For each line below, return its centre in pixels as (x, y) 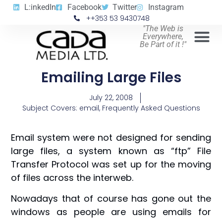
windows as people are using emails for (111, 212)
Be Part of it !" (163, 44)
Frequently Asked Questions (151, 108)
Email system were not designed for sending (111, 138)
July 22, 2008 (111, 97)
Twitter (125, 7)
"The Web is (163, 28)
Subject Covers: (51, 108)
